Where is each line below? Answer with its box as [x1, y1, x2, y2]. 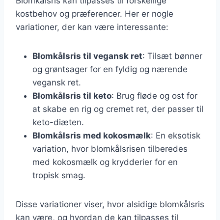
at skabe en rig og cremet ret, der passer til [32, 104, 203, 114]
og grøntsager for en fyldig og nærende [32, 64, 188, 74]
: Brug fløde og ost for [111, 90, 197, 101]
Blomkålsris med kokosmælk [32, 130, 151, 140]
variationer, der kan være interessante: [16, 22, 168, 32]
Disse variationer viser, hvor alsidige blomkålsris [16, 199, 204, 209]
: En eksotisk [151, 130, 200, 140]
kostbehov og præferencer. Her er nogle [16, 8, 173, 19]
